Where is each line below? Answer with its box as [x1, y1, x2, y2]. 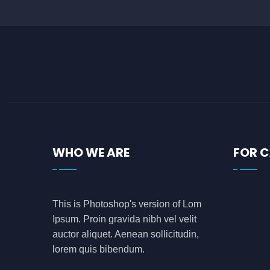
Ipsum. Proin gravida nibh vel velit [52, 214, 196, 224]
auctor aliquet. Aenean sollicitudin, [52, 229, 199, 239]
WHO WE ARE [52, 144, 130, 161]
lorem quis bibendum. [52, 244, 145, 254]
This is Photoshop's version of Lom [52, 199, 201, 209]
